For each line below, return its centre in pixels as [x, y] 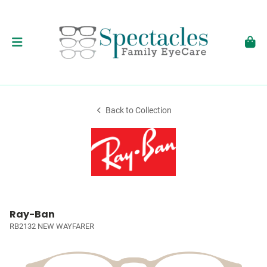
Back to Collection [139, 111]
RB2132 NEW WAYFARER [52, 226]
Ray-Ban [32, 214]
